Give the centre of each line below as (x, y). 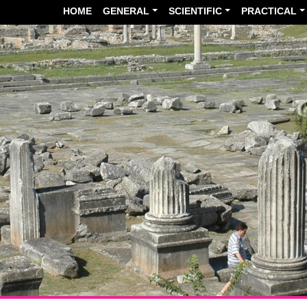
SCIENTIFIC (196, 11)
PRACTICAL (269, 11)
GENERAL (126, 11)
